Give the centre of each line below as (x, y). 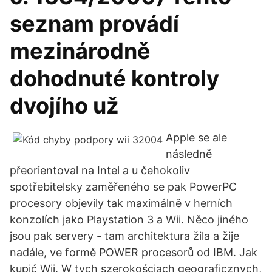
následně (189, 154)
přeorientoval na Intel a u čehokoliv (100, 170)
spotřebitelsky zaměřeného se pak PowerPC (123, 187)
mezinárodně (80, 51)
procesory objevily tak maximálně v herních (121, 203)
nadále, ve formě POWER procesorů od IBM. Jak (134, 252)
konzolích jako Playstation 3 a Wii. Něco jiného (129, 219)
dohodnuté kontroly (114, 78)
